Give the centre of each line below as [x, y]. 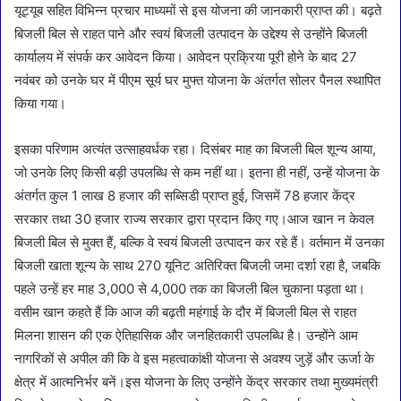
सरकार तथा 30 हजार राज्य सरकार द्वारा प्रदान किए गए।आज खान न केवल [194, 218]
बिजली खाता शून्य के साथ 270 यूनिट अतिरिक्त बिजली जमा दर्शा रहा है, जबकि [197, 265]
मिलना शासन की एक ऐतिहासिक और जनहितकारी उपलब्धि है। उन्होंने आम [186, 335]
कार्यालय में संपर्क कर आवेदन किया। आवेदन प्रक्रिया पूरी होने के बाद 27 [186, 56]
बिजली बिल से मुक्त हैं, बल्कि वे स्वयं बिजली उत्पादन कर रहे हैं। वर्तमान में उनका [199, 242]
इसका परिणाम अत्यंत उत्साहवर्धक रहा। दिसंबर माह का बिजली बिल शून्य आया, [195, 149]
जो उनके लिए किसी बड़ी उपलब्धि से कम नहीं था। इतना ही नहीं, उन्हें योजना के [197, 172]
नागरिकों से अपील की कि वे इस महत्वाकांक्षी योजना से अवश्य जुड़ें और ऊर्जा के [194, 358]
